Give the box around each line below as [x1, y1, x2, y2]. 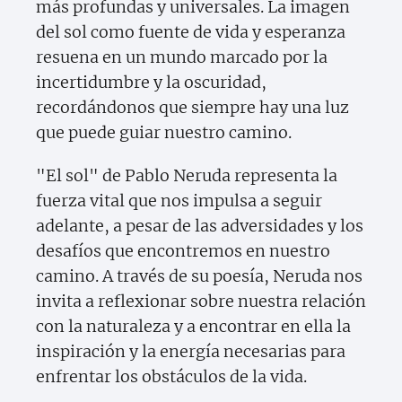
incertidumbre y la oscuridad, [36, 72, 267, 93]
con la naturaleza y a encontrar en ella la [36, 316, 351, 337]
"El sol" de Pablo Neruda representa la [36, 165, 337, 187]
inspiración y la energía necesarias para [36, 341, 345, 363]
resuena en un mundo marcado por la [36, 47, 328, 68]
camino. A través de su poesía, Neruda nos [36, 266, 363, 287]
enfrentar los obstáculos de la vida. [36, 366, 307, 388]
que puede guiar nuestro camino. [36, 122, 292, 144]
